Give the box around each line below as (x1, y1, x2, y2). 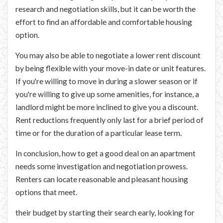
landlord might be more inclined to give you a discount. (15, 102, 198, 111)
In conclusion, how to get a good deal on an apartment (15, 148, 196, 158)
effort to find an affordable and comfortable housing (15, 17, 192, 26)
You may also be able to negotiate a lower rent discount (15, 50, 201, 60)
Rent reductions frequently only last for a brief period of (15, 115, 204, 124)
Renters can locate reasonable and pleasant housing (15, 174, 188, 184)
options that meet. (15, 187, 77, 197)
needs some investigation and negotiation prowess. (15, 161, 188, 171)
